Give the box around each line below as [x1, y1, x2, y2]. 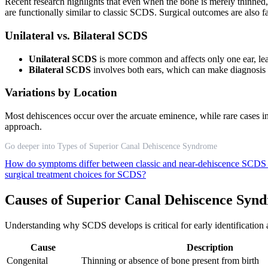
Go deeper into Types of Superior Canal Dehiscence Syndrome [5, 142, 217, 151]
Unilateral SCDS [29, 53, 97, 64]
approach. [5, 121, 42, 132]
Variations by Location [5, 86, 117, 99]
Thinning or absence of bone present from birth [81, 255, 259, 266]
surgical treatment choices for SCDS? [5, 169, 146, 180]
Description [186, 242, 233, 252]
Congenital [7, 255, 48, 266]
